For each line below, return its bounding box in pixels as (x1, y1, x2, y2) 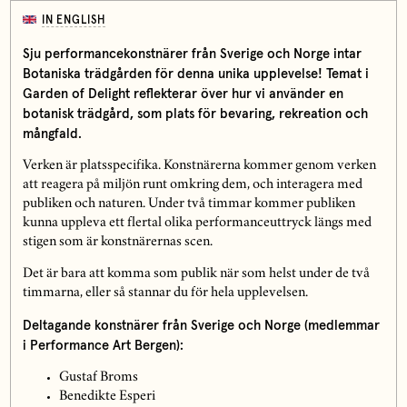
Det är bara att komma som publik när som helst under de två (22, 268, 370, 282)
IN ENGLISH (41, 14, 105, 26)
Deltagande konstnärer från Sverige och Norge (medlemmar (22, 319, 380, 333)
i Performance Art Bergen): (22, 339, 184, 353)
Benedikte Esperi (58, 391, 155, 404)
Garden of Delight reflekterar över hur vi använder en (22, 86, 343, 101)
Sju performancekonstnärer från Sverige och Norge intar (22, 46, 362, 61)
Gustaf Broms (58, 372, 138, 385)
